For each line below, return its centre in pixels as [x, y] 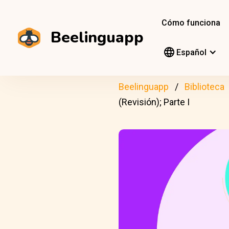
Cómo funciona [191, 23]
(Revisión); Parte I [154, 102]
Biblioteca [204, 87]
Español [190, 52]
